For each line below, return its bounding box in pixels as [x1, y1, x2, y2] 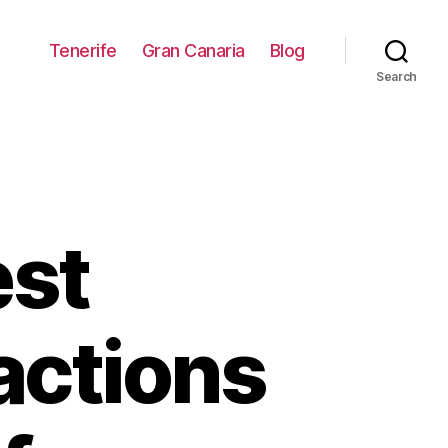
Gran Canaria [141, 39, 245, 61]
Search [375, 69, 418, 84]
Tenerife [48, 39, 117, 61]
